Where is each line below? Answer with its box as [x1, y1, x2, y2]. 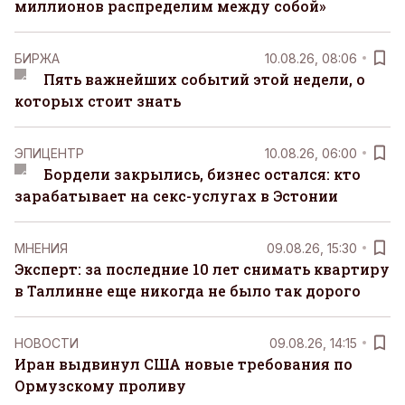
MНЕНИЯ [14, 240, 68, 256]
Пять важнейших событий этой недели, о [42, 70, 365, 89]
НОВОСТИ [14, 334, 79, 351]
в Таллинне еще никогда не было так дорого [14, 281, 361, 300]
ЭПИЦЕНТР [14, 145, 84, 161]
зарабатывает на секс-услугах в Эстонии [14, 186, 338, 205]
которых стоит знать [14, 91, 181, 110]
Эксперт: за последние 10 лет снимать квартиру [14, 259, 390, 278]
